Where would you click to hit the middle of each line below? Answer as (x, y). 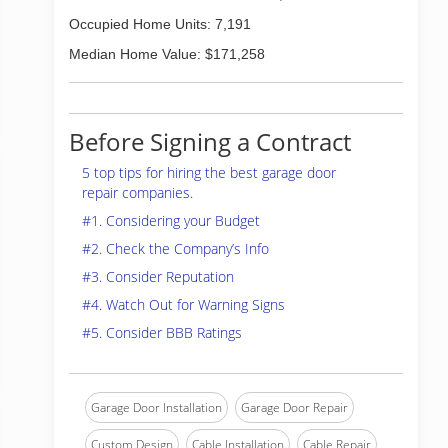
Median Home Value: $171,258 (167, 54)
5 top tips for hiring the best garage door (209, 172)
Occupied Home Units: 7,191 (160, 24)
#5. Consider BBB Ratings (162, 332)
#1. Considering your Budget (171, 220)
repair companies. (137, 192)
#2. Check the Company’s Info (175, 248)
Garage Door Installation (156, 407)
